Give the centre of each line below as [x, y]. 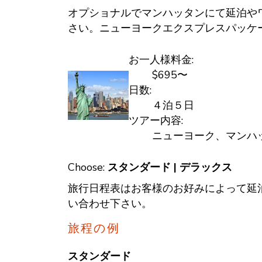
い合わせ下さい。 [110, 204]
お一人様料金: [161, 60]
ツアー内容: [156, 120]
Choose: [87, 167]
